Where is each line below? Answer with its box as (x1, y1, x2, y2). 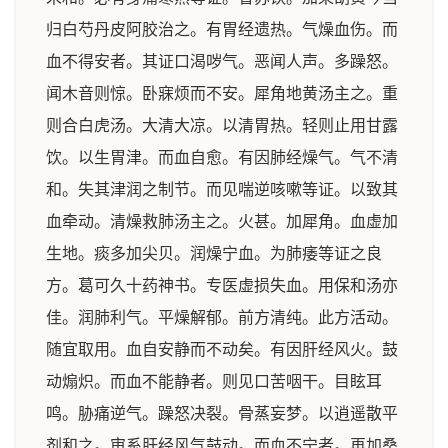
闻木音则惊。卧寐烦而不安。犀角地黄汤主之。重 (46, 85, 398, 102)
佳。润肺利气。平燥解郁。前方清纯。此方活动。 (46, 309, 398, 326)
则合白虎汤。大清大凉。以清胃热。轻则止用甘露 (46, 117, 398, 134)
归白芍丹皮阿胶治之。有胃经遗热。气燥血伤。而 (46, 21, 398, 38)
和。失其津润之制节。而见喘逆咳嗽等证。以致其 (46, 181, 398, 198)
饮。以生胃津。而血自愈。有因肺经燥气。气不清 (46, 149, 398, 166)
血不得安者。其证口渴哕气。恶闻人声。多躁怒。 (46, 53, 398, 70)
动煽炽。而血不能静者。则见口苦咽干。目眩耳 (46, 373, 382, 390)
